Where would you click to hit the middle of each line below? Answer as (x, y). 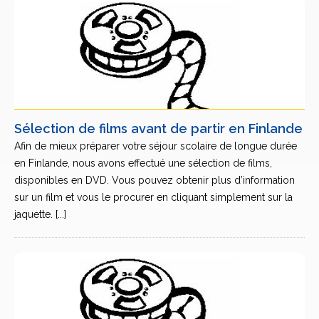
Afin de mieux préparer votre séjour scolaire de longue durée (156, 146)
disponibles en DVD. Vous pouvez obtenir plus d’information (155, 180)
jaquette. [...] (40, 214)
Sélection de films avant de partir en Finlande (158, 129)
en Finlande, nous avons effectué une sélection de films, (143, 163)
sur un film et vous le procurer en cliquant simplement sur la (153, 197)
